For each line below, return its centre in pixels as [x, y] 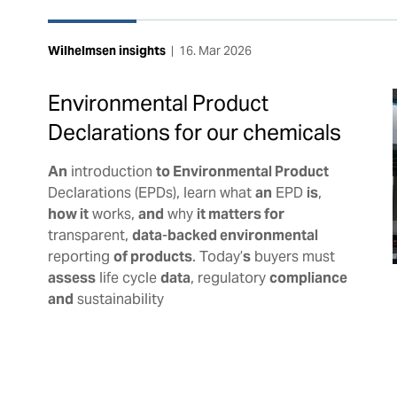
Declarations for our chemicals [194, 132]
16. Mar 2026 [215, 50]
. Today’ [217, 256]
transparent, [90, 235]
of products [152, 256]
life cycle [128, 277]
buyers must [292, 256]
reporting [80, 256]
